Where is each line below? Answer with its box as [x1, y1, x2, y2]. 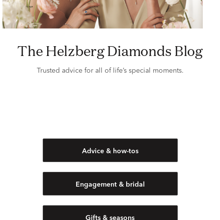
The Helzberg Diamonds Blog [27, 42, 203, 60]
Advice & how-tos [82, 148, 138, 155]
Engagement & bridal [75, 181, 145, 189]
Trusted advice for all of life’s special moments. [36, 67, 184, 75]
